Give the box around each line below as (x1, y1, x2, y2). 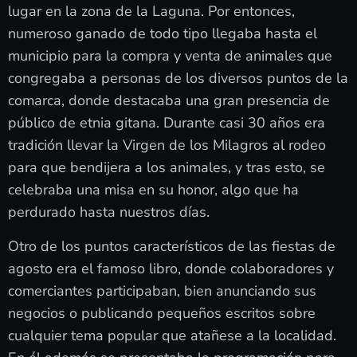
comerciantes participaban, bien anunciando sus (8, 280, 316, 300)
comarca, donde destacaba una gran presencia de (8, 91, 330, 111)
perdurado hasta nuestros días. (8, 202, 210, 222)
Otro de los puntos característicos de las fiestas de (8, 236, 335, 256)
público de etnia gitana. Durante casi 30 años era (8, 113, 325, 133)
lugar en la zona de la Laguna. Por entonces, (8, 2, 295, 22)
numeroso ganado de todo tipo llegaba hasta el (8, 24, 317, 44)
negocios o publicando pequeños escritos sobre (8, 303, 316, 323)
